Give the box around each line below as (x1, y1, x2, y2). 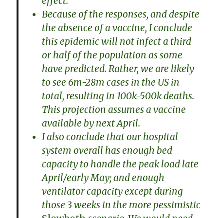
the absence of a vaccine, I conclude (42, 22, 193, 34)
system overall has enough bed (42, 145, 173, 157)
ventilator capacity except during (42, 185, 183, 198)
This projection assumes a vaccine (42, 104, 186, 116)
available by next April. (42, 117, 141, 129)
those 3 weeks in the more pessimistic (42, 199, 201, 211)
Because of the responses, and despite (42, 8, 200, 20)
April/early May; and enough (42, 172, 165, 184)
